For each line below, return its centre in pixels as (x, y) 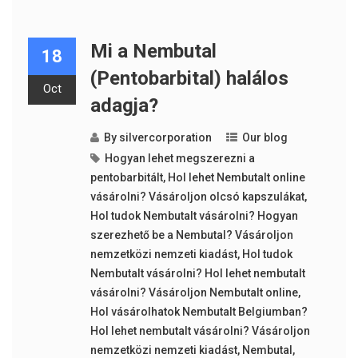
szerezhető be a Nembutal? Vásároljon (191, 235)
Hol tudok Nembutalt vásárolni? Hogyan (194, 216)
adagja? (124, 106)
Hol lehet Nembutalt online (236, 178)
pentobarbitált (126, 178)
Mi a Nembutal (153, 52)
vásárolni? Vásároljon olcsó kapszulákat (197, 197)
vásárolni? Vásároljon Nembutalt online (194, 293)
